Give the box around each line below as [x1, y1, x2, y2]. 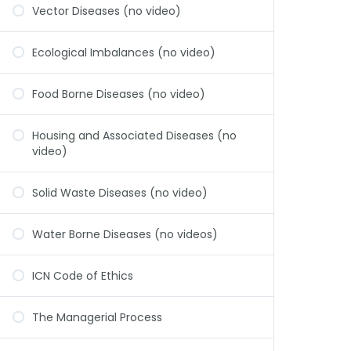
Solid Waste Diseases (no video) [32, 185, 208, 201]
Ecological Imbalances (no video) [32, 45, 215, 60]
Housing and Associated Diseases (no [32, 128, 237, 143]
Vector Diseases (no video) [32, 3, 181, 19]
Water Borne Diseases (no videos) [32, 226, 218, 242]
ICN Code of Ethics [32, 268, 133, 284]
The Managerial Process [32, 309, 162, 325]
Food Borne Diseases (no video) [32, 86, 205, 102]
